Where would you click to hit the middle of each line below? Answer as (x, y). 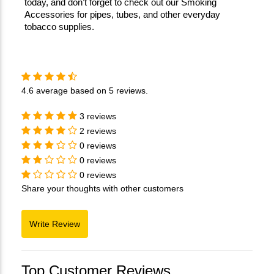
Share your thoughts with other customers (102, 188)
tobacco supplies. (59, 27)
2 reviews (98, 131)
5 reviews (127, 90)
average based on (71, 90)
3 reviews (98, 116)
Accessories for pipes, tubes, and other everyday (122, 14)
